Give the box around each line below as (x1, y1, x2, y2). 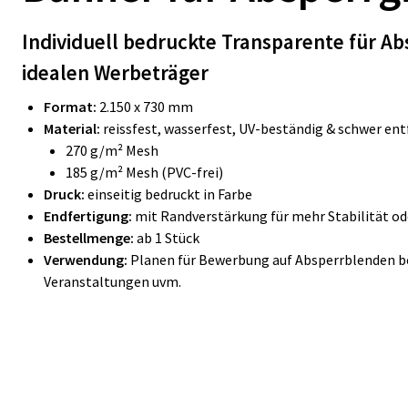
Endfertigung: (44, 207, 135, 225)
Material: (44, 119, 100, 138)
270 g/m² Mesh (66, 141, 158, 159)
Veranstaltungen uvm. (44, 272, 187, 291)
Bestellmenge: (44, 229, 134, 247)
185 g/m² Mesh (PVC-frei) (66, 163, 223, 181)
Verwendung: (44, 250, 127, 269)
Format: (44, 97, 97, 116)
